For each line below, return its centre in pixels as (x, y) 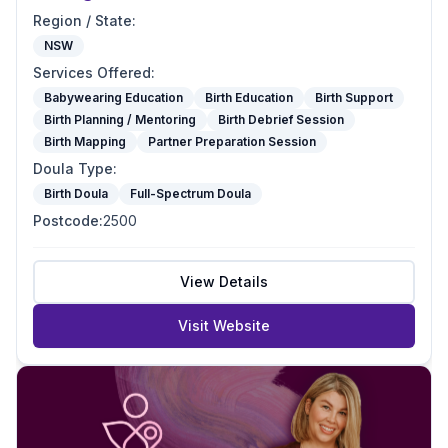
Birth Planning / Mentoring (120, 119)
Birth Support (354, 97)
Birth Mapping (85, 141)
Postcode (66, 220)
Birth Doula (76, 193)
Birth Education (249, 97)
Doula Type (73, 168)
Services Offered (92, 72)
